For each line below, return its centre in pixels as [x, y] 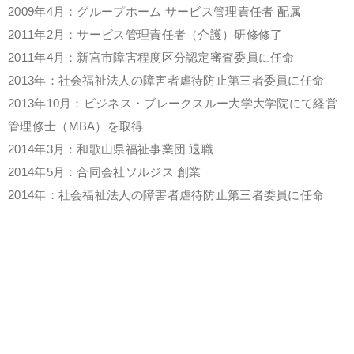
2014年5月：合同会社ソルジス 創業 [105, 172]
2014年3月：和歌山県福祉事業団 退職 [111, 149]
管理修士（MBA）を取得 [76, 126]
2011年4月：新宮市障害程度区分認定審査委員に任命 [151, 58]
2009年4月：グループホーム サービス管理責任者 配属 [155, 12]
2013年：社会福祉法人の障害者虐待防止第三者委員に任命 [166, 81]
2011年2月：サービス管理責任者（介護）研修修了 [145, 35]
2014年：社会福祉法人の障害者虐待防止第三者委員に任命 [166, 195]
